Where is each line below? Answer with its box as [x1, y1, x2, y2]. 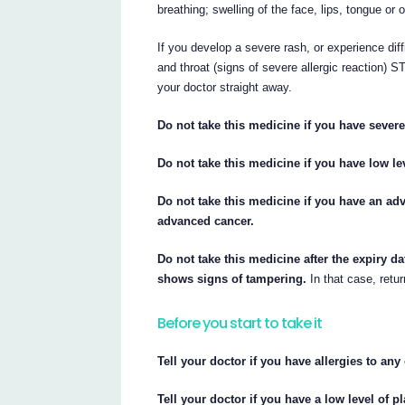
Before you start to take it [157, 312, 323, 334]
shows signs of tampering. [157, 271, 307, 286]
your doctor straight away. [157, 80, 293, 94]
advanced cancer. [157, 213, 255, 228]
